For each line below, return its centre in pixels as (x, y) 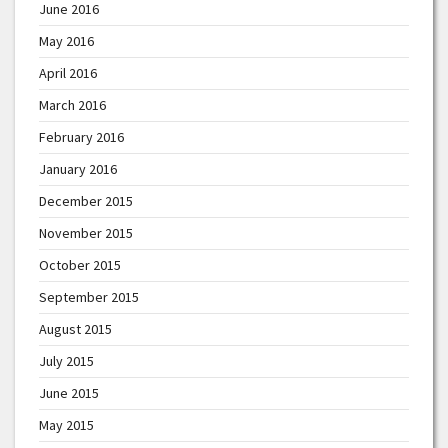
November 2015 (86, 232)
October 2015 (80, 264)
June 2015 (69, 392)
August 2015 (75, 328)
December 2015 (86, 200)
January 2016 (78, 168)
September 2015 (89, 296)
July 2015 (66, 360)
